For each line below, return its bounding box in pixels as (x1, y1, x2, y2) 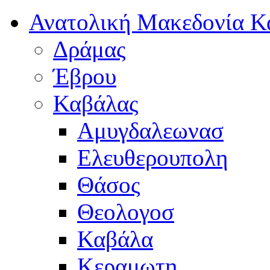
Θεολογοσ (77, 198, 174, 225)
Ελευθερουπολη (77, 144, 228, 171)
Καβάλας (53, 90, 138, 116)
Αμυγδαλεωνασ (77, 117, 224, 143)
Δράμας (53, 36, 125, 62)
